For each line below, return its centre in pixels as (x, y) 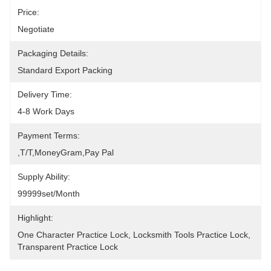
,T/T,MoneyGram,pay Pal (66, 152)
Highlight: (35, 218)
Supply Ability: (44, 177)
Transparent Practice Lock (68, 247)
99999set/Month (49, 194)
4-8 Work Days (46, 111)
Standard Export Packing (65, 70)
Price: (28, 12)
